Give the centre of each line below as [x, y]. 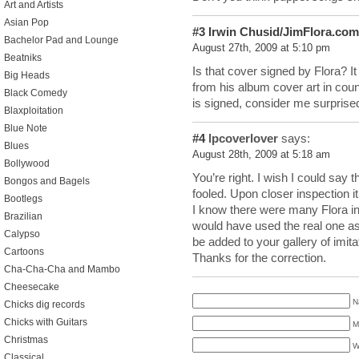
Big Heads [27, 75]
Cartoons [24, 252]
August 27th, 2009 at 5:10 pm [261, 48]
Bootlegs [23, 199]
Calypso [22, 234]
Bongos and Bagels [47, 181]
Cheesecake [32, 287]
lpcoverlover [242, 138]
